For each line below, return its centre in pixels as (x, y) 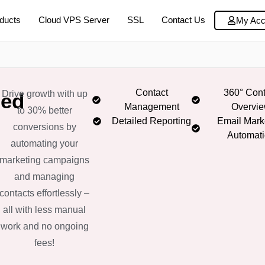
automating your (45, 143)
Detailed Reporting (152, 121)
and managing (45, 176)
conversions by (44, 127)
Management (151, 106)
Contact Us (183, 20)
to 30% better (44, 110)
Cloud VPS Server (74, 20)
